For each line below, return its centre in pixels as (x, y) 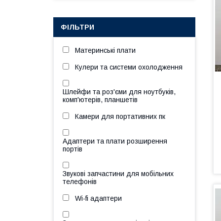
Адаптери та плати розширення (115, 141)
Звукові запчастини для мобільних (118, 174)
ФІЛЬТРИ (77, 27)
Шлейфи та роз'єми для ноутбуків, (119, 92)
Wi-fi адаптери (98, 198)
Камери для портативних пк (120, 116)
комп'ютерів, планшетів (100, 100)
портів (73, 149)
